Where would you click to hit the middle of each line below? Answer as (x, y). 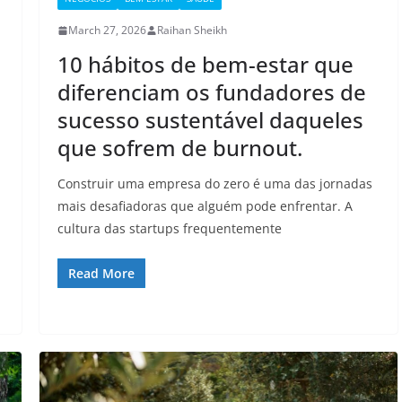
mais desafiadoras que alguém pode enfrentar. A (205, 206)
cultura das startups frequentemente (169, 229)
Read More (101, 274)
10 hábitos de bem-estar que (205, 65)
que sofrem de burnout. (179, 148)
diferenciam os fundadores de (211, 92)
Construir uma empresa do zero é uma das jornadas (214, 184)
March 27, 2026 (107, 31)
